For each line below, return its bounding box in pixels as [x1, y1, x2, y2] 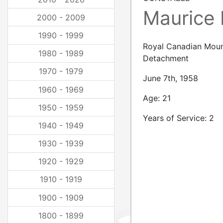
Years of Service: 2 [143, 113, 214, 123]
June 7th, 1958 [143, 73, 198, 83]
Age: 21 [143, 93, 171, 103]
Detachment [143, 53, 189, 63]
